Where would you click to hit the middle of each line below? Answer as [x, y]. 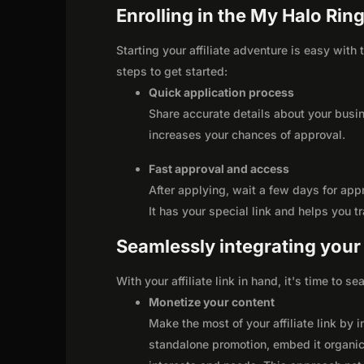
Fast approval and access [219, 168]
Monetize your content [212, 301]
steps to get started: [172, 71]
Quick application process [222, 92]
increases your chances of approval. [247, 134]
